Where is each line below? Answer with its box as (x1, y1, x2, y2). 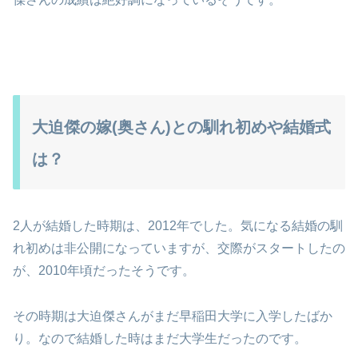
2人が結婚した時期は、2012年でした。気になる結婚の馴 (13, 219, 343, 233)
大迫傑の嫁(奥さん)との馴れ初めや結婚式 (32, 118, 331, 137)
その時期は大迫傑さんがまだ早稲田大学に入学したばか (13, 309, 332, 324)
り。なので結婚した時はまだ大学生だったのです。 (13, 332, 307, 346)
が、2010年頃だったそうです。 (13, 264, 195, 278)
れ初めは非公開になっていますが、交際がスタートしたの (13, 241, 345, 256)
